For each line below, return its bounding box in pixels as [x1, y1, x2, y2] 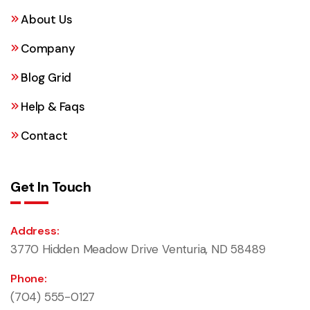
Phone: [10, 271, 47, 286]
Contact [21, 127, 68, 143]
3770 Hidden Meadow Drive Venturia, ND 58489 [10, 241, 266, 257]
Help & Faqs [21, 98, 85, 114]
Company [21, 40, 75, 56]
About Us [21, 11, 73, 27]
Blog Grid [21, 69, 72, 85]
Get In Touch [10, 177, 91, 196]
